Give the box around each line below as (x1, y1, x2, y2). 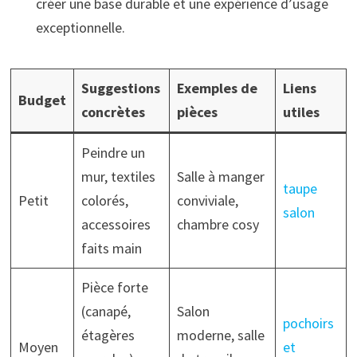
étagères (80, 325, 135, 344)
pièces (176, 102, 218, 121)
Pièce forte (80, 277, 148, 296)
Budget (18, 90, 66, 109)
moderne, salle (176, 325, 265, 344)
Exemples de (176, 78, 257, 97)
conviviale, (176, 190, 238, 210)
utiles (282, 102, 320, 121)
